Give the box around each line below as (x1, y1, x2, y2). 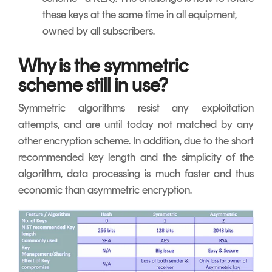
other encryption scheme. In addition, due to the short (18, 134, 254, 148)
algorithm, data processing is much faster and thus (18, 166, 254, 180)
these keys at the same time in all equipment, (42, 7, 237, 21)
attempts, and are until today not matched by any (18, 117, 254, 131)
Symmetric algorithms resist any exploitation (18, 101, 254, 115)
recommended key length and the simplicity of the (18, 150, 254, 164)
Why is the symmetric (18, 53, 188, 77)
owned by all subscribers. (42, 24, 157, 38)
